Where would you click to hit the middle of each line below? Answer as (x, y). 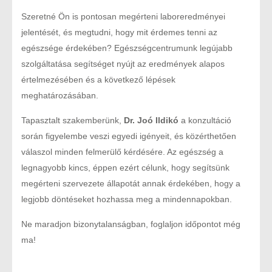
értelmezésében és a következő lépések (98, 80)
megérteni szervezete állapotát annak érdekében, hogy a (131, 184)
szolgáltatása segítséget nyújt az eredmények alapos (123, 64)
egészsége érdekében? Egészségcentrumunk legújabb (127, 48)
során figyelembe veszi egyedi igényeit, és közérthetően (129, 136)
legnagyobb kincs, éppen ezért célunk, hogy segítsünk (125, 168)
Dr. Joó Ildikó (151, 121)
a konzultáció (205, 121)
